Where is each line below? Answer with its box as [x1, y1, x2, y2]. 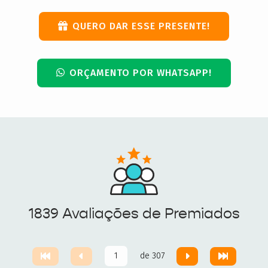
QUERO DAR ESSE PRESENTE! [72, 20, 210, 32]
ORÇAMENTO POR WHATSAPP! [69, 66, 212, 78]
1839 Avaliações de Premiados [28, 204, 240, 223]
